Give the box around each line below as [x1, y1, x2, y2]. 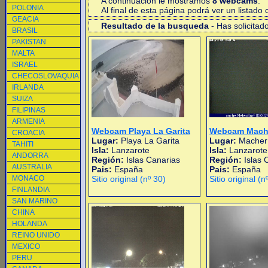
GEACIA [12, 15, 39, 23]
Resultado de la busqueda [101, 21, 209, 31]
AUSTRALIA [12, 163, 52, 171]
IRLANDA [12, 83, 44, 92]
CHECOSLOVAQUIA [12, 72, 79, 80]
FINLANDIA [12, 185, 50, 194]
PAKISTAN [12, 38, 46, 46]
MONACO [12, 174, 44, 182]
